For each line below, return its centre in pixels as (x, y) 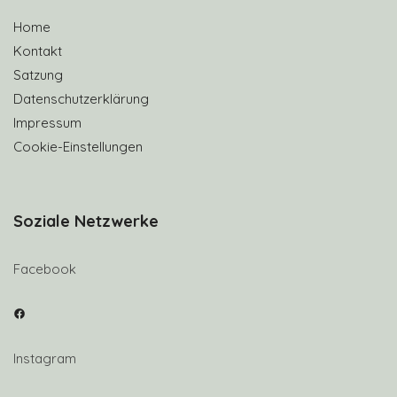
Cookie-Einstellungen (78, 146)
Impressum (47, 122)
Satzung (38, 74)
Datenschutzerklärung (81, 98)
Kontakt (38, 51)
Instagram (45, 358)
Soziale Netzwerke (86, 221)
